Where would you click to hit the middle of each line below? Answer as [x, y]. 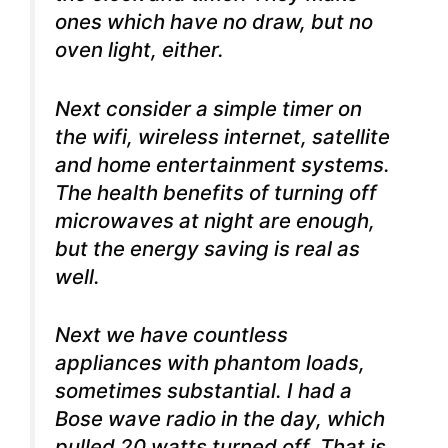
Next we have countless [171, 335]
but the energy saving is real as [207, 248]
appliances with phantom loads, [210, 363]
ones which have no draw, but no [214, 22]
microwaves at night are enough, [215, 220]
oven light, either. [139, 50]
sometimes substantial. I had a [203, 391]
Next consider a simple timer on [208, 108]
